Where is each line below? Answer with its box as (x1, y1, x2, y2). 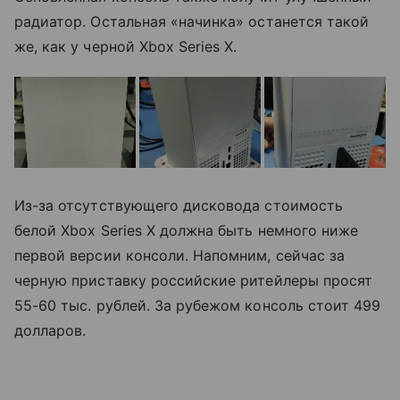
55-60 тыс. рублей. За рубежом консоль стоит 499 (14, 296, 381, 315)
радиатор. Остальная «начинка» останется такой (14, 12, 370, 31)
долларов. (14, 321, 87, 340)
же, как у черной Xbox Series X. (14, 37, 237, 56)
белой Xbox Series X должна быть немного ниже (14, 221, 359, 240)
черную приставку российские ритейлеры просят (14, 271, 373, 290)
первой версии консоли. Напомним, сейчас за (14, 246, 346, 265)
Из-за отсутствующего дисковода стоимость (14, 196, 343, 215)
